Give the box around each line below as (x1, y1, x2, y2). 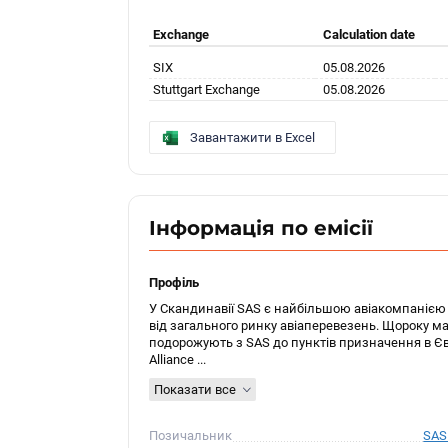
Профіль (149, 275, 200, 290)
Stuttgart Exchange (153, 82, 261, 97)
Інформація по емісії (149, 216, 374, 240)
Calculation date (323, 27, 416, 42)
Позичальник (149, 428, 233, 443)
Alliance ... (149, 352, 207, 367)
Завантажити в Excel (190, 130, 316, 145)
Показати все (154, 382, 237, 397)
